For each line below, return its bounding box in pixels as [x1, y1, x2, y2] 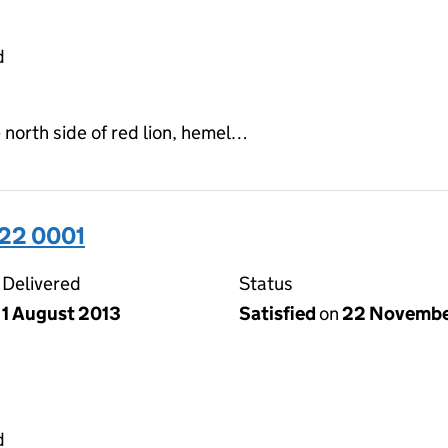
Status [239, 271, 293, 295]
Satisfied [239, 301, 319, 325]
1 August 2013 [2, 301, 121, 325]
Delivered [2, 271, 81, 295]
